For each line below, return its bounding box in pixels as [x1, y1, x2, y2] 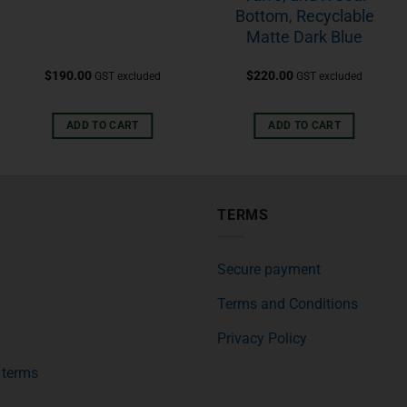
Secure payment [217, 261, 321, 279]
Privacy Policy [217, 330, 307, 348]
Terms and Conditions [217, 295, 358, 313]
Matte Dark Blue [246, 26, 363, 46]
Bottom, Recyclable [234, 5, 374, 25]
